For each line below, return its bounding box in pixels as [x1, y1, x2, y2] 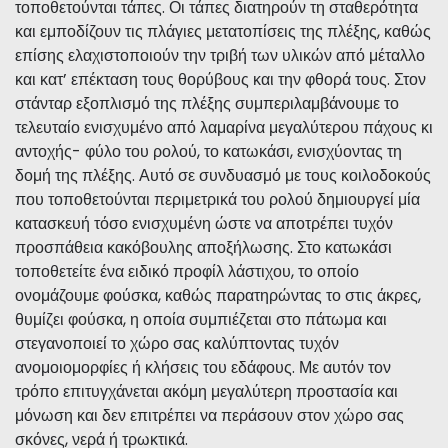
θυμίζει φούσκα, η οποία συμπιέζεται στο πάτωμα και [15, 307, 387, 331]
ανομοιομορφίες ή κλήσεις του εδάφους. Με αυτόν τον [15, 355, 391, 379]
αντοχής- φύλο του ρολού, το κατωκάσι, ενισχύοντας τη [15, 139, 402, 163]
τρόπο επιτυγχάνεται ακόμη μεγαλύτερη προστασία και [15, 379, 398, 403]
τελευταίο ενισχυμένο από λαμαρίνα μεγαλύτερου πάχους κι [15, 115, 433, 139]
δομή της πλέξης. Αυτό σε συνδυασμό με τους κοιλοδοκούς [15, 163, 431, 187]
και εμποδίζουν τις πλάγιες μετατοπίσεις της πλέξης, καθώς [15, 19, 431, 43]
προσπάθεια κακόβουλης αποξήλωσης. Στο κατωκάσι [15, 235, 392, 259]
